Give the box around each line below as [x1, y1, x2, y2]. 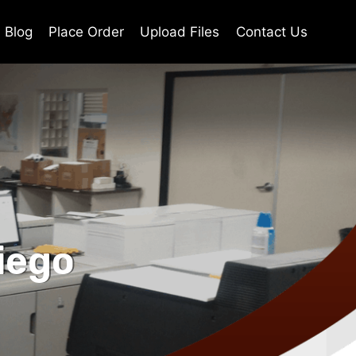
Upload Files [140, 23, 220, 40]
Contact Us [235, 23, 308, 40]
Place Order [48, 23, 125, 40]
